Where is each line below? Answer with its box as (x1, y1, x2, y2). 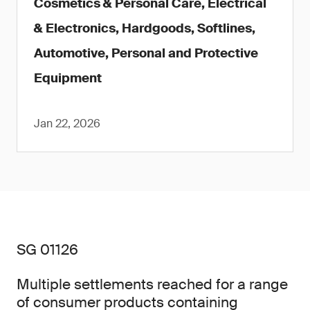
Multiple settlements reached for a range (17, 275, 288, 294)
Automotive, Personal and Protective (34, 45, 258, 62)
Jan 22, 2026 (34, 116, 100, 131)
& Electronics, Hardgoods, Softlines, (34, 20, 255, 37)
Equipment (34, 70, 102, 86)
